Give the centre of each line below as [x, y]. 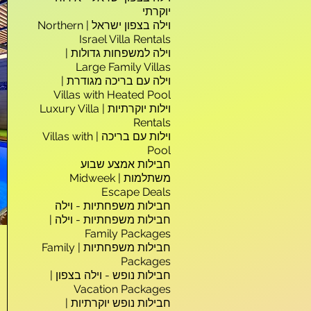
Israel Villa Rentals [125, 39]
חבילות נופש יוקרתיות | [118, 303]
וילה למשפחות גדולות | [118, 53]
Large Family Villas [123, 67]
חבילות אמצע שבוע [126, 164]
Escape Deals [136, 192]
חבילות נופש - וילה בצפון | [110, 275]
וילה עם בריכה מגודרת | [116, 81]
